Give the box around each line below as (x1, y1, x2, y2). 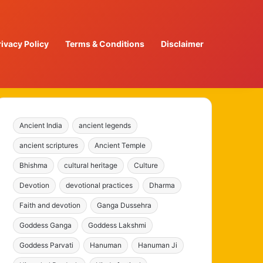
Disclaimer (161, 39, 204, 49)
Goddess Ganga (19, 221, 72, 230)
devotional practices (66, 181, 133, 190)
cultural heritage (64, 161, 118, 170)
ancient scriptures (19, 141, 79, 150)
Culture (134, 161, 159, 170)
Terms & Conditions (65, 39, 144, 49)
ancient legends (79, 121, 131, 130)
